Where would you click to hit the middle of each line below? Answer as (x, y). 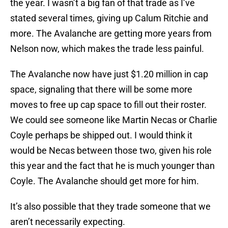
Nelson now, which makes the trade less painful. (107, 49)
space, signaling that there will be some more (101, 90)
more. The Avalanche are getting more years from (111, 34)
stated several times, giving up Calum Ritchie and (109, 18)
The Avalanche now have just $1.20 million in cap (109, 74)
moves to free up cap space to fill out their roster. (108, 105)
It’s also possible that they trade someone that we (110, 207)
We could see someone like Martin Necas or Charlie (114, 120)
